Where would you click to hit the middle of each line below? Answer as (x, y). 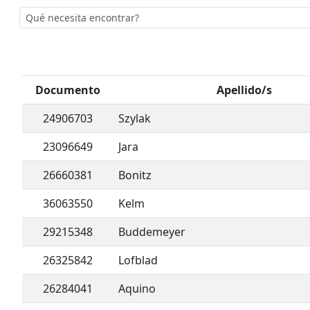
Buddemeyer (152, 232)
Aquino (137, 289)
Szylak (135, 119)
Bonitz (135, 175)
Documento (67, 90)
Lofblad (138, 261)
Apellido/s (244, 90)
